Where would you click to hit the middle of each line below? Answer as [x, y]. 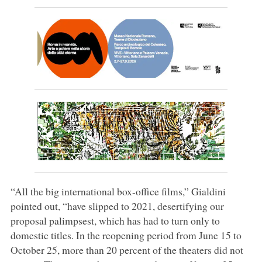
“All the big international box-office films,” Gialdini [118, 191]
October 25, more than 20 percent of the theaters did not [127, 249]
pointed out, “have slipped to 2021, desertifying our [117, 206]
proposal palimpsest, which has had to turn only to [115, 220]
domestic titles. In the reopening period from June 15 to [126, 235]
